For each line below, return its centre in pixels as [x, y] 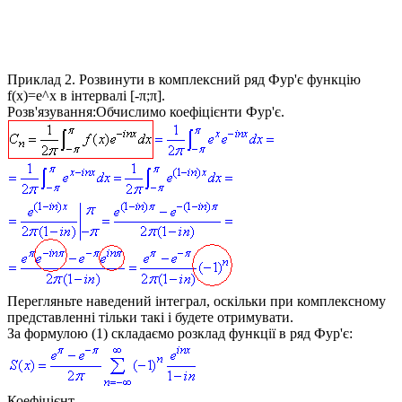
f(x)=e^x [32, 95]
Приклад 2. [41, 79]
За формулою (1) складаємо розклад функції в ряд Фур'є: [180, 333]
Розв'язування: [52, 111]
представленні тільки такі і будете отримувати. [150, 317]
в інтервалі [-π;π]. [111, 95]
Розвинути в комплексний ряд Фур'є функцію [218, 79]
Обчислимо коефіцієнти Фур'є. [190, 111]
